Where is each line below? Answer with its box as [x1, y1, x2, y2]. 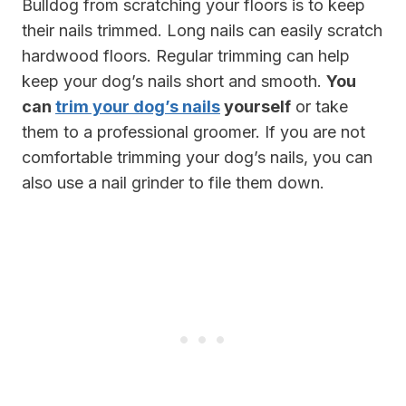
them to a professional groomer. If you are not [22, 122, 365, 142]
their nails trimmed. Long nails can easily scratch [22, 21, 382, 41]
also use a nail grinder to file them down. [22, 173, 324, 193]
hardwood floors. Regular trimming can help [22, 46, 350, 66]
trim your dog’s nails [55, 97, 220, 117]
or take [291, 97, 348, 117]
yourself [220, 97, 291, 117]
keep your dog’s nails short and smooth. [22, 72, 326, 92]
